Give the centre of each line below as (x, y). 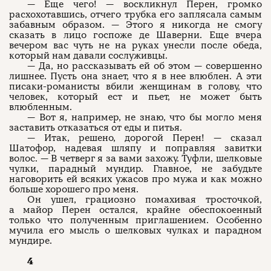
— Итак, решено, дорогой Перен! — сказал (145, 138)
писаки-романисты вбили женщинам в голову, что (135, 87)
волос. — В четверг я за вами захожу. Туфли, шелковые (135, 158)
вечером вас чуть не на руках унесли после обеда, (135, 45)
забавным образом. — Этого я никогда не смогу (135, 25)
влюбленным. (41, 107)
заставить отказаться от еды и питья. (96, 128)
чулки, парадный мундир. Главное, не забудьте (135, 169)
